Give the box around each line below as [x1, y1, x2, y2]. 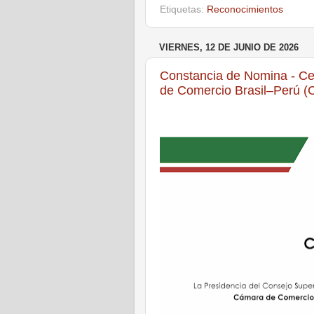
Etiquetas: [160, 4, 207, 15]
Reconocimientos [207, 4, 283, 15]
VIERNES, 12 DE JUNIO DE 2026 [159, 42, 299, 53]
